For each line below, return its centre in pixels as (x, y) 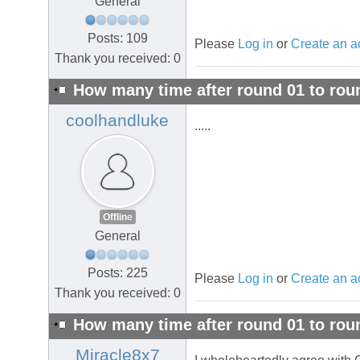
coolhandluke (117, 121)
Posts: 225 (117, 272)
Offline (117, 217)
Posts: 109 (117, 38)
